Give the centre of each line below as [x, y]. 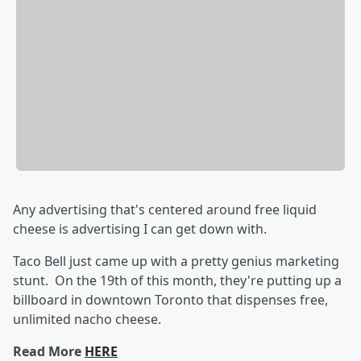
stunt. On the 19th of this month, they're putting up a [177, 281]
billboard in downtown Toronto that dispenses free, [170, 300]
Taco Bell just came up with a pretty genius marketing [176, 261]
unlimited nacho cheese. [87, 320]
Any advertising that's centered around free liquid [165, 210]
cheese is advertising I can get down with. [140, 229]
